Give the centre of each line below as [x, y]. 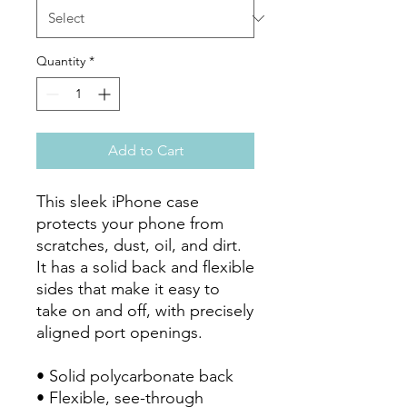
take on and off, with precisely [145, 311]
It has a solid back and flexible [145, 267]
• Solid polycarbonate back [135, 376]
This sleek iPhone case [118, 202]
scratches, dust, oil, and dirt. [139, 245]
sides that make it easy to [128, 289]
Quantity [61, 61]
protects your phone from [130, 223]
